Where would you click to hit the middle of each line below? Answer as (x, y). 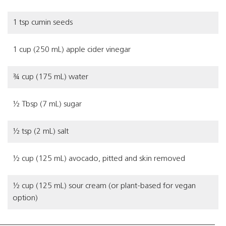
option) (25, 198)
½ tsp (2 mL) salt (41, 132)
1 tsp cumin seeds (43, 23)
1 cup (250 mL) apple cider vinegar (72, 50)
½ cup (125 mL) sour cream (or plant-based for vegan (104, 186)
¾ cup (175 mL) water (50, 77)
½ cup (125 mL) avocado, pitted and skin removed (99, 159)
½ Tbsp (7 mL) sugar (47, 104)
